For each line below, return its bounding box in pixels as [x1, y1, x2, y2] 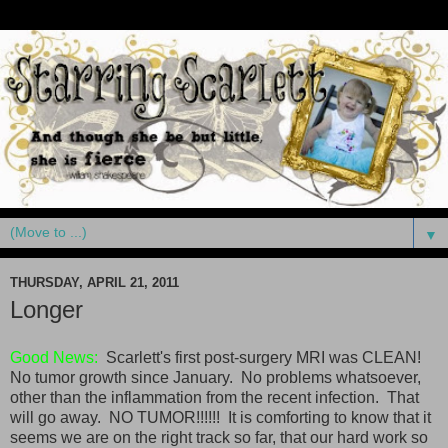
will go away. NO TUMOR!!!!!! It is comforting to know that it [10, 408, 431, 426]
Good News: [10, 348, 98, 366]
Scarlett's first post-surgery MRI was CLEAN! [98, 348, 425, 366]
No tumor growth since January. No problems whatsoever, [10, 368, 421, 386]
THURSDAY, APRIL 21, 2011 [10, 274, 179, 290]
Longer [10, 296, 83, 324]
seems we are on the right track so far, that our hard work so [10, 428, 428, 446]
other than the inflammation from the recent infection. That [10, 388, 419, 406]
